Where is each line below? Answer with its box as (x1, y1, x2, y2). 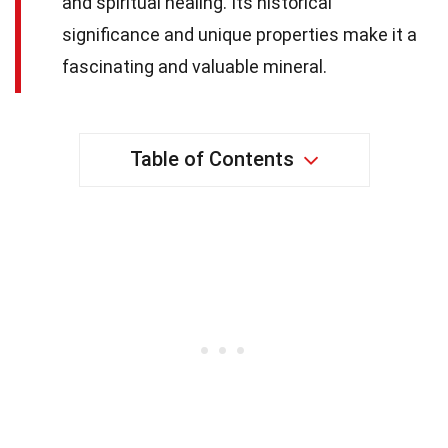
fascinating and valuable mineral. (62, 55, 327, 77)
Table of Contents (129, 146, 294, 171)
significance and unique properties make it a (62, 23, 417, 45)
